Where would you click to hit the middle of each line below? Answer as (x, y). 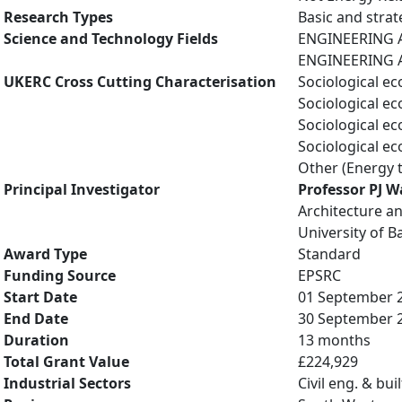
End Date (36, 319)
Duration (36, 340)
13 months (334, 340)
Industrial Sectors (67, 383)
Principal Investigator (82, 189)
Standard (329, 254)
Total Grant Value (66, 362)
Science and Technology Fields (111, 39)
